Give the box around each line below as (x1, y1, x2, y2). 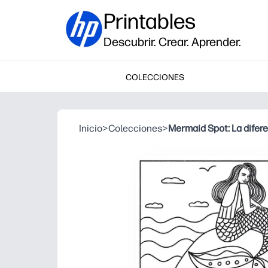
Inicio (79, 123, 102, 134)
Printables (103, 8, 196, 34)
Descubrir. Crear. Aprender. (103, 35, 241, 49)
